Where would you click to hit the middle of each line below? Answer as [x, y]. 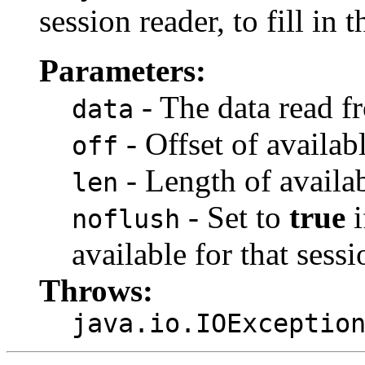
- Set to [235, 217]
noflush [126, 219]
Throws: [96, 290]
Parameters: [123, 70]
